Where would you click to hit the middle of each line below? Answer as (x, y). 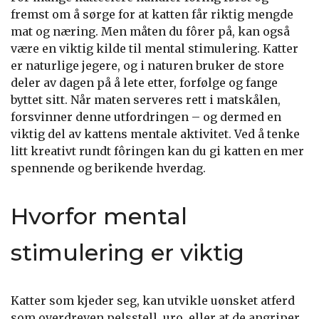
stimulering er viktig (127, 252)
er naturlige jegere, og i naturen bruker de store (147, 66)
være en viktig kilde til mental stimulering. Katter (155, 48)
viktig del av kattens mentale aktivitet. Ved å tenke (155, 134)
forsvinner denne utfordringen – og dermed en (146, 117)
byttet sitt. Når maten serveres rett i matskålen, (146, 100)
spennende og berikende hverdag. (108, 168)
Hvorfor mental (99, 216)
